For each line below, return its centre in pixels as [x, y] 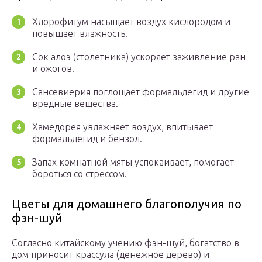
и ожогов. [53, 69]
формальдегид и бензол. [87, 139]
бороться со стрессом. [80, 174]
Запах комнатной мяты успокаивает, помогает [133, 162]
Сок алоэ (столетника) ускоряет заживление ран [139, 57]
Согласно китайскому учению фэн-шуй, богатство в [125, 243]
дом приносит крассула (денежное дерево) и [111, 255]
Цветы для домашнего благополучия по [127, 204]
